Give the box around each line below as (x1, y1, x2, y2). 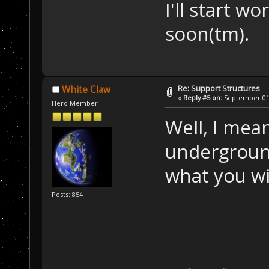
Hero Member (52, 98, 98, 108)
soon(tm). (165, 20, 249, 46)
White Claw (61, 83, 110, 96)
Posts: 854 (52, 190, 83, 199)
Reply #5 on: (183, 92, 223, 102)
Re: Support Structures (178, 82, 261, 94)
